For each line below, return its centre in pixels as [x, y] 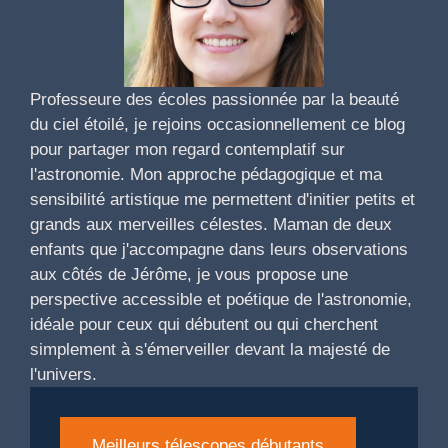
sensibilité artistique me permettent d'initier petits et [222, 199]
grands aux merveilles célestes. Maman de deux [211, 224]
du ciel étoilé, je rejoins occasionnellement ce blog [217, 124]
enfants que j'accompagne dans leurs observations [219, 249]
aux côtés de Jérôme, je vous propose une [189, 274]
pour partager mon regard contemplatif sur [187, 149]
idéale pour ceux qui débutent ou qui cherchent [204, 324]
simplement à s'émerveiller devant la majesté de [210, 349]
